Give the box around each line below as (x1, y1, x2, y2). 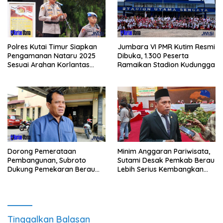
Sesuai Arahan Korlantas (7, 60, 90, 70)
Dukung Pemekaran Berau (7, 165, 95, 174)
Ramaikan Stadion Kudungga (117, 60, 215, 70)
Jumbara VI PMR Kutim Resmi (117, 42, 215, 52)
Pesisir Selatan (7, 174, 55, 183)
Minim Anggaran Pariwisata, (117, 147, 210, 156)
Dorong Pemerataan (7, 147, 76, 156)
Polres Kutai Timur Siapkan (7, 42, 97, 52)
